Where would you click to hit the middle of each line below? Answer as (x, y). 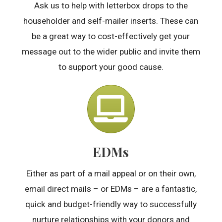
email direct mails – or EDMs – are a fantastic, (111, 189)
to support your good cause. (111, 67)
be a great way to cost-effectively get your (111, 36)
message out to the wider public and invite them (111, 52)
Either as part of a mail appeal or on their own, (111, 174)
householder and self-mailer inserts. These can (111, 21)
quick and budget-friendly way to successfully (111, 204)
